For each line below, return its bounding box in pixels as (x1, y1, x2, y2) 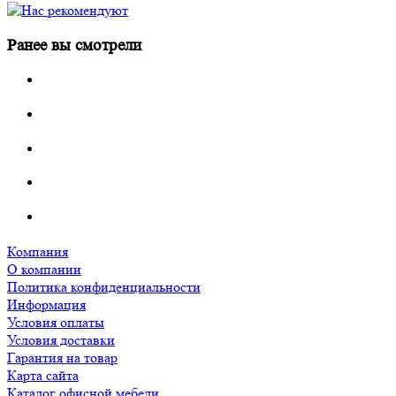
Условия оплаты (7, 313, 104, 331)
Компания (7, 242, 68, 260)
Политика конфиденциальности (7, 278, 201, 295)
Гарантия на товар (7, 348, 118, 366)
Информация (7, 295, 86, 313)
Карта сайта (7, 366, 79, 384)
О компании (7, 260, 81, 278)
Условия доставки (7, 331, 115, 348)
